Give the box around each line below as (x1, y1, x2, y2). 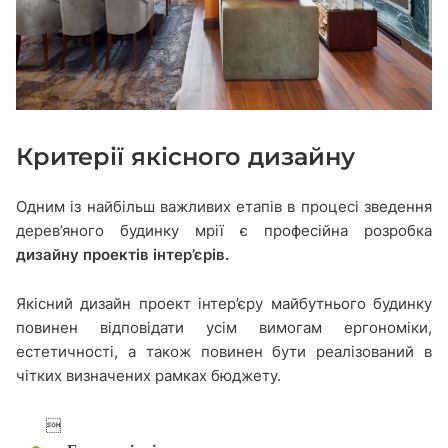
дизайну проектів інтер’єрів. (16, 244, 229, 264)
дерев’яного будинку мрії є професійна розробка (16, 220, 432, 240)
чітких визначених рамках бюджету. (16, 365, 281, 385)
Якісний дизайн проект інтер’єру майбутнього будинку (16, 293, 432, 313)
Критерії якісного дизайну (16, 141, 355, 171)
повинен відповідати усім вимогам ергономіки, (16, 317, 432, 337)
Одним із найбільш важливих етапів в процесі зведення (16, 196, 432, 216)
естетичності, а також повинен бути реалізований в (16, 341, 432, 361)
